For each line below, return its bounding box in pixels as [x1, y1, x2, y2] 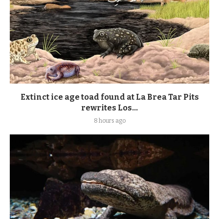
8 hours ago [93, 117, 126, 125]
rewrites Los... [81, 103, 138, 113]
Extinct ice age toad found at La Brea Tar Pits [20, 92, 199, 102]
